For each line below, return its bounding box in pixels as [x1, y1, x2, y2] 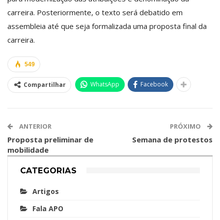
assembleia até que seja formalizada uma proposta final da [7, 21, 207, 31]
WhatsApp [90, 80, 119, 88]
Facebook [140, 80, 168, 88]
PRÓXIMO [170, 121, 202, 131]
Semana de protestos [132, 134, 213, 144]
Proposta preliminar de [7, 134, 93, 144]
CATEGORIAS [20, 165, 77, 175]
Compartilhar [24, 80, 66, 89]
